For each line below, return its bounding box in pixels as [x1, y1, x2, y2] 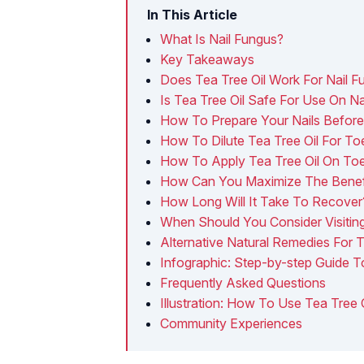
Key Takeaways [160, 50, 254, 67]
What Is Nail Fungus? [160, 30, 284, 47]
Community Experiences [160, 314, 302, 331]
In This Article [147, 6, 237, 23]
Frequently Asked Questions [160, 274, 326, 291]
